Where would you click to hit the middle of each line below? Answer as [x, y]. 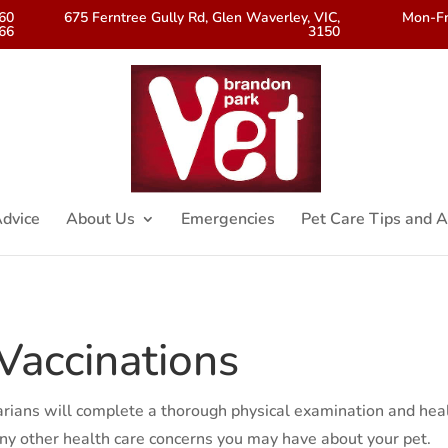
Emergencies [228, 219]
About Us [100, 219]
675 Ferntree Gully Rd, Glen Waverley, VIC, [202, 17]
